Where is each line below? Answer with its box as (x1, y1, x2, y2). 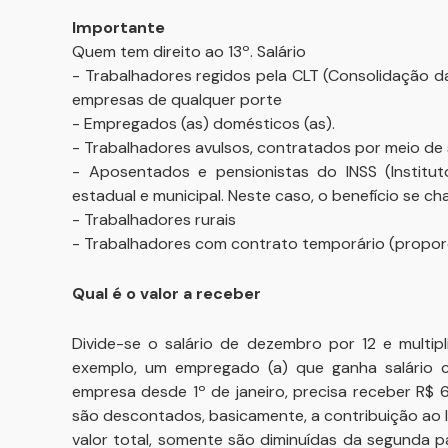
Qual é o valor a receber (72, 283, 261, 304)
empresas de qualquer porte (72, 89, 282, 110)
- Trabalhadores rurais (72, 209, 236, 230)
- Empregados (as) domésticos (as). (72, 113, 335, 134)
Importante (72, 17, 165, 38)
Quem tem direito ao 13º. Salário (72, 41, 306, 62)
